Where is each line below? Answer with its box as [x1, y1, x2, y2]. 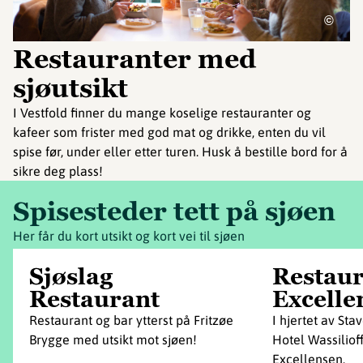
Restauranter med [13, 42, 256, 77]
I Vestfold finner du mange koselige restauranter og [13, 105, 311, 121]
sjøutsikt [13, 71, 128, 106]
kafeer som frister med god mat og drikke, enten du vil [13, 125, 326, 140]
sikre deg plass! [13, 164, 103, 179]
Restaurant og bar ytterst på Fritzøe [29, 313, 233, 328]
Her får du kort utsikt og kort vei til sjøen [13, 228, 245, 244]
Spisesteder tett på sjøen [13, 194, 335, 229]
